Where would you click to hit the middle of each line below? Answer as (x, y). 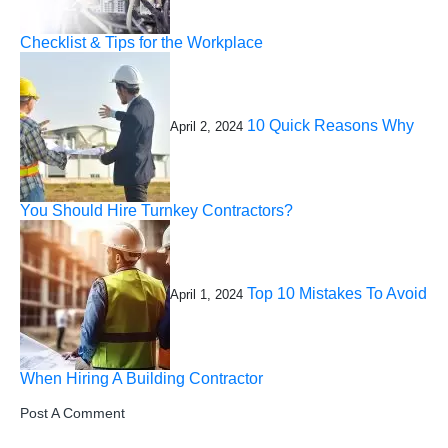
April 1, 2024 (206, 295)
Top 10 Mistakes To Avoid (337, 294)
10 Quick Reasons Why (330, 126)
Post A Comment (72, 413)
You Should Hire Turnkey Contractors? (156, 210)
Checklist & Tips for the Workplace (141, 42)
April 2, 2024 (206, 127)
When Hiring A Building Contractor (141, 378)
